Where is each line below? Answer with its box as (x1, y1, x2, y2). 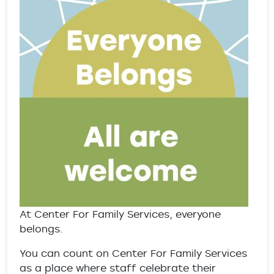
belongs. (20, 222, 66, 235)
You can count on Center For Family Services (20, 246, 247, 260)
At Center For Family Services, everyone (20, 207, 221, 221)
